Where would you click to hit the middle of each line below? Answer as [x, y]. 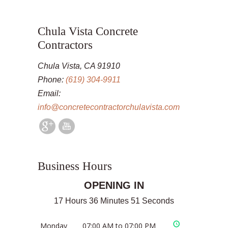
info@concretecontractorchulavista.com [109, 107]
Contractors [65, 45]
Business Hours [75, 166]
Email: [49, 93]
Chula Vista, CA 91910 [79, 66]
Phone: [52, 80]
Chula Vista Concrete [88, 31]
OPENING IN [114, 186]
